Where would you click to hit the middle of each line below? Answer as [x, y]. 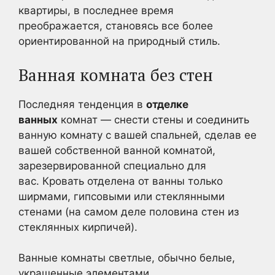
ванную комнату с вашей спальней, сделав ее [137, 135]
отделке [167, 104]
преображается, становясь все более [116, 26]
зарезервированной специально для [112, 165]
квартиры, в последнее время [96, 10]
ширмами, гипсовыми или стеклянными [122, 196]
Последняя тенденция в [82, 104]
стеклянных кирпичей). [78, 227]
